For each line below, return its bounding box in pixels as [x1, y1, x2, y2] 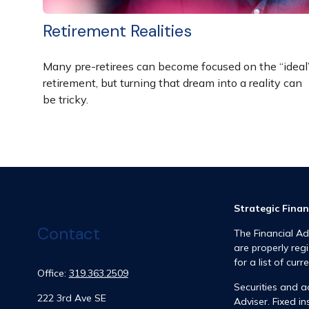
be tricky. [43, 92, 88, 106]
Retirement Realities [43, 19, 192, 41]
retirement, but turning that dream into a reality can [43, 75, 302, 90]
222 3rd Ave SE [37, 292, 106, 305]
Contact [37, 223, 100, 245]
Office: [37, 267, 69, 280]
